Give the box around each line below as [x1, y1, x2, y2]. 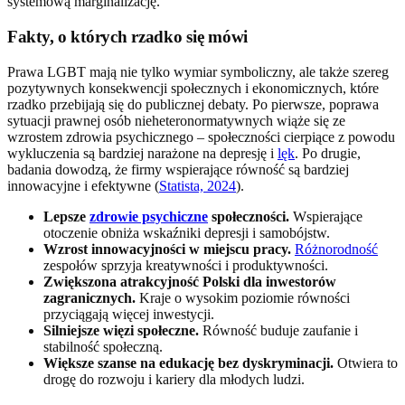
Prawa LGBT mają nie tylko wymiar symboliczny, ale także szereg [7, 63, 389, 80]
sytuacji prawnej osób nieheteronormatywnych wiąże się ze [7, 112, 345, 128]
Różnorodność [295, 240, 378, 257]
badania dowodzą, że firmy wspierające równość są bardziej [7, 161, 349, 177]
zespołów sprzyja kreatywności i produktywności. [43, 257, 328, 273]
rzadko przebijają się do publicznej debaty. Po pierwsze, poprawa [7, 96, 379, 112]
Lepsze [43, 208, 89, 224]
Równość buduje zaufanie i [199, 322, 358, 338]
